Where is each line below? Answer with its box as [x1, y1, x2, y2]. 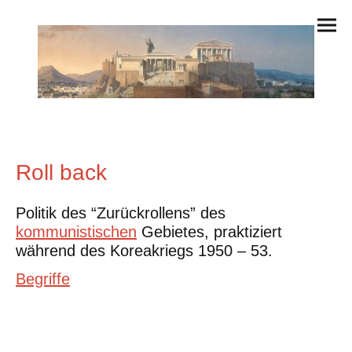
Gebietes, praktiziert [137, 223, 282, 241]
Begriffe [16, 270, 70, 288]
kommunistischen [16, 223, 137, 241]
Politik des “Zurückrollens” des [16, 204, 225, 222]
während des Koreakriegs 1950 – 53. [16, 242, 273, 260]
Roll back [16, 159, 107, 185]
